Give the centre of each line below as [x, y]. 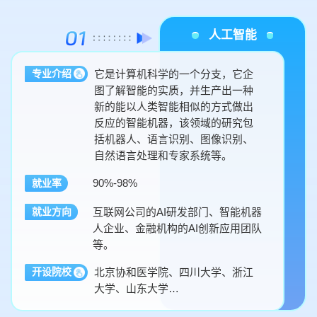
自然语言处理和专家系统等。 [163, 155]
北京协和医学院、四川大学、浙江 [174, 272]
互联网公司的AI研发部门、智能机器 [178, 212]
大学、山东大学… [137, 289]
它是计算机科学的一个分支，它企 [174, 74]
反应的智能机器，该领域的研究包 [174, 122]
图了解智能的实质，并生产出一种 [174, 90]
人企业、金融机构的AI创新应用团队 [178, 228]
